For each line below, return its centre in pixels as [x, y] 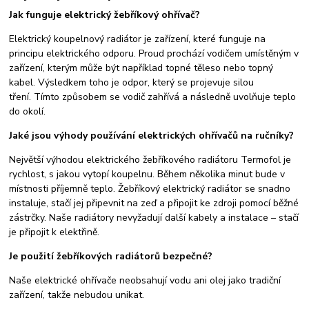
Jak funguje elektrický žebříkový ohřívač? [105, 15]
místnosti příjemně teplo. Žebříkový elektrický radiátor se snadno [150, 189]
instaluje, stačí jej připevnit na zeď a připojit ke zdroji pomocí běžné [154, 203]
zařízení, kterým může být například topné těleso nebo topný [141, 68]
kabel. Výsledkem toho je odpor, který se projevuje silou [132, 83]
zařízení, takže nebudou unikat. [77, 295]
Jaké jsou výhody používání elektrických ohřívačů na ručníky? [152, 136]
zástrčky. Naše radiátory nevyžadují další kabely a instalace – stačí [154, 218]
